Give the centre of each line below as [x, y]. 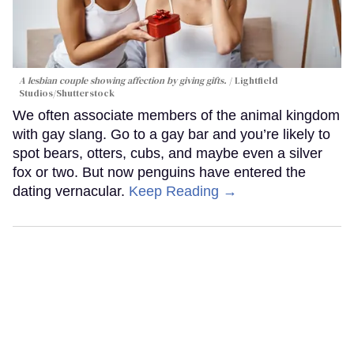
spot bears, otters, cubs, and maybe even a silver [168, 154]
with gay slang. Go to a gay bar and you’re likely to [171, 135]
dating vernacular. [71, 192]
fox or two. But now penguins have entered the [159, 173]
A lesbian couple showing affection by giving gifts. [123, 81]
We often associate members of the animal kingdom [176, 116]
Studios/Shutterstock [67, 94]
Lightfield [256, 81]
